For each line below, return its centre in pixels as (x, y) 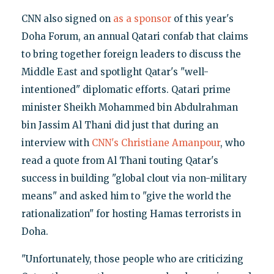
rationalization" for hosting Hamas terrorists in (131, 214)
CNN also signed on (67, 19)
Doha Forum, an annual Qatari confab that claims (135, 37)
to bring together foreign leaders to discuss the (131, 54)
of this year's (202, 19)
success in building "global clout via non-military (134, 179)
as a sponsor (142, 19)
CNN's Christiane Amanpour (156, 143)
